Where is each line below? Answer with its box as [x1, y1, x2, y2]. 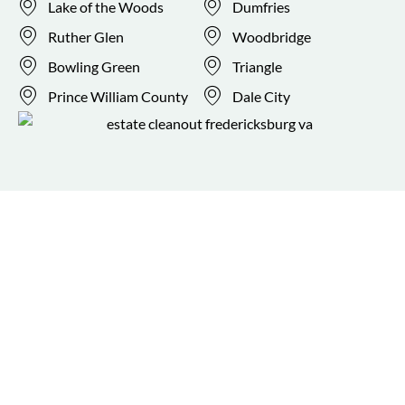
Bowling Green [47, 57, 140, 75]
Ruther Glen [47, 27, 124, 45]
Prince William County [47, 87, 188, 105]
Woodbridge [231, 27, 311, 45]
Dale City [231, 87, 290, 105]
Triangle [231, 57, 282, 75]
